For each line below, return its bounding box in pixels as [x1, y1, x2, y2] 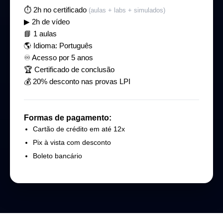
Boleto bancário [33, 152, 82, 160]
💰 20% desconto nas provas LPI [24, 77, 130, 86]
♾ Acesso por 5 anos [24, 53, 93, 62]
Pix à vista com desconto [33, 138, 111, 147]
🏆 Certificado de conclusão [24, 65, 114, 74]
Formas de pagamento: [24, 113, 111, 122]
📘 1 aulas [24, 29, 57, 38]
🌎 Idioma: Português [24, 41, 93, 50]
